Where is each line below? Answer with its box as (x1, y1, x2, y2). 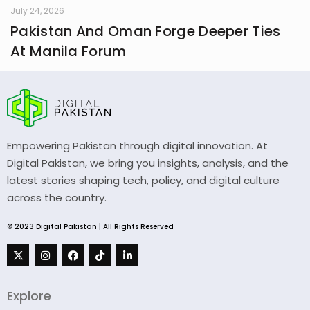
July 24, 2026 (10, 5, 64, 17)
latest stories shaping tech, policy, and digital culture (7, 173, 280, 188)
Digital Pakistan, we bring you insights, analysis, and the (7, 156, 289, 171)
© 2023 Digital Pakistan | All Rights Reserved (7, 221, 174, 232)
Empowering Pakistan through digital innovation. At (7, 138, 268, 154)
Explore (7, 286, 51, 304)
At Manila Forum (10, 42, 127, 62)
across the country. (7, 190, 107, 206)
